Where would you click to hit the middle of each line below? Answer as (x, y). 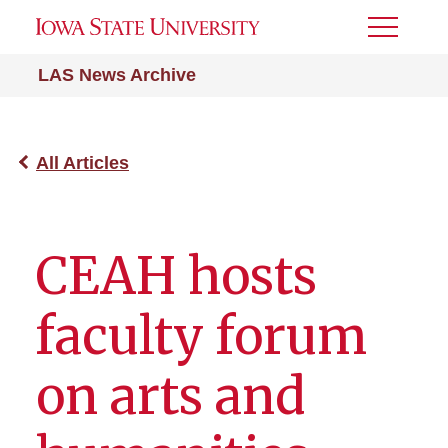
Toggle (395, 33)
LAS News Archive (117, 75)
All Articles (82, 163)
